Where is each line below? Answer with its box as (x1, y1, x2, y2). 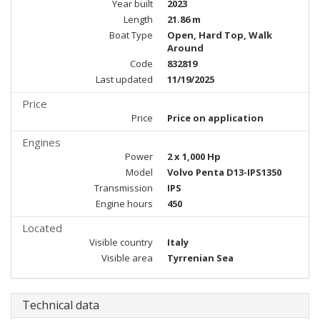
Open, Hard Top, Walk (167, 29, 272, 41)
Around (167, 41, 204, 54)
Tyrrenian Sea (167, 251, 234, 264)
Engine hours (96, 197, 153, 210)
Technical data (22, 297, 99, 313)
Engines (22, 135, 61, 149)
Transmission (94, 181, 153, 194)
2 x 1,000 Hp (167, 150, 221, 163)
